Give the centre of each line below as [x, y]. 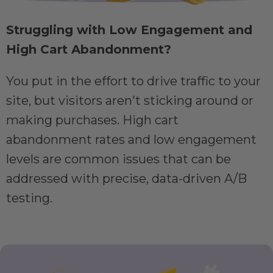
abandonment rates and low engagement [131, 140]
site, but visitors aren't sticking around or [130, 101]
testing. [29, 198]
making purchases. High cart [92, 120]
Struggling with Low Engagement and [129, 30]
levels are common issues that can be [119, 159]
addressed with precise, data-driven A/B [126, 179]
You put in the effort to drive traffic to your [133, 81]
